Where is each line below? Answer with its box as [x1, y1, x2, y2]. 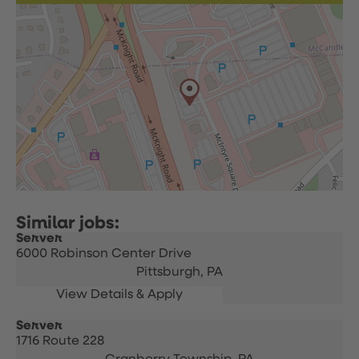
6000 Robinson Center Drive [16, 248, 192, 260]
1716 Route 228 [16, 335, 105, 348]
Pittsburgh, [136, 266, 207, 279]
